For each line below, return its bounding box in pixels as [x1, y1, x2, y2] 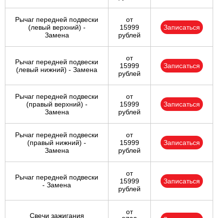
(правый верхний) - [26, 100, 88, 109]
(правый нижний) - [27, 139, 86, 147]
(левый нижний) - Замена [16, 66, 97, 74]
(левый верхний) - [28, 23, 86, 32]
